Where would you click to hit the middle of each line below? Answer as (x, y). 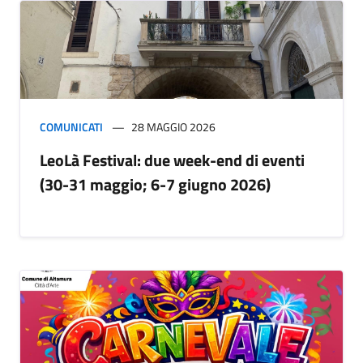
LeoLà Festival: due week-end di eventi (172, 160)
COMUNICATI (71, 127)
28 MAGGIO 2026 (173, 127)
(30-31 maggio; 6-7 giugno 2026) (155, 185)
